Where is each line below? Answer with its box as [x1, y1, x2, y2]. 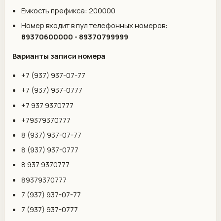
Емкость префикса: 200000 [21, 5, 116, 16]
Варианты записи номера [12, 51, 106, 61]
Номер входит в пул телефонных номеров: [21, 20, 168, 31]
